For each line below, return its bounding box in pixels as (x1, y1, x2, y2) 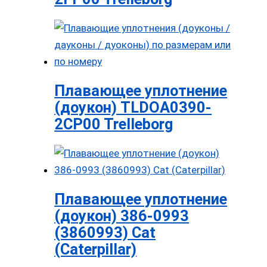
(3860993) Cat (54, 223, 156, 242)
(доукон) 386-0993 (54, 207, 190, 225)
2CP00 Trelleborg (54, 115, 173, 133)
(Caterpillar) (54, 240, 137, 259)
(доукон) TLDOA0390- (54, 98, 212, 117)
